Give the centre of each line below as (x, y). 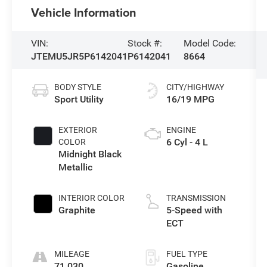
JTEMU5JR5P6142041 (80, 57)
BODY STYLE (78, 87)
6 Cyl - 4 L (187, 142)
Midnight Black (90, 154)
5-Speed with (194, 210)
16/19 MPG (190, 100)
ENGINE (181, 130)
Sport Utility (79, 100)
